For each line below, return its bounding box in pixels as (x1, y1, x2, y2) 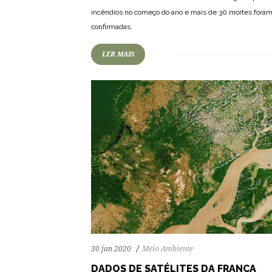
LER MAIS (102, 50, 134, 59)
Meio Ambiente (142, 245, 193, 254)
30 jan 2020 (91, 245, 131, 254)
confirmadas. (91, 22, 132, 32)
